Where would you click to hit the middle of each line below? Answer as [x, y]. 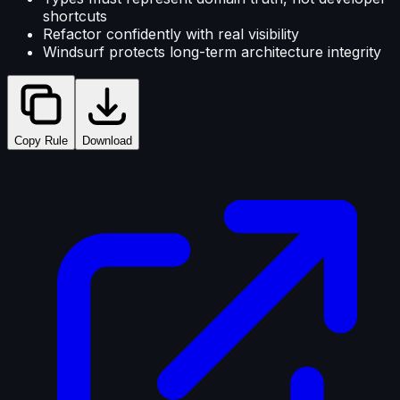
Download [107, 140]
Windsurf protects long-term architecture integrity [212, 51]
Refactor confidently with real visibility [171, 33]
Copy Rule [41, 140]
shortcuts [75, 16]
